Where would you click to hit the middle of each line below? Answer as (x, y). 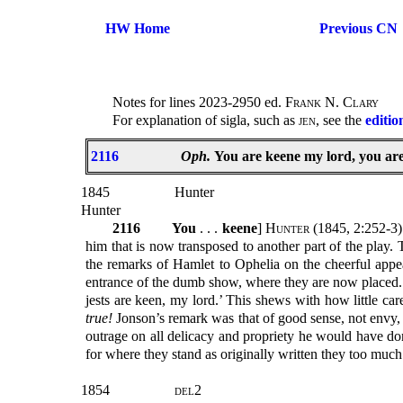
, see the (340, 121)
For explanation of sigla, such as (206, 121)
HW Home (137, 28)
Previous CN (358, 28)
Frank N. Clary (332, 103)
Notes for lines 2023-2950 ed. (199, 103)
